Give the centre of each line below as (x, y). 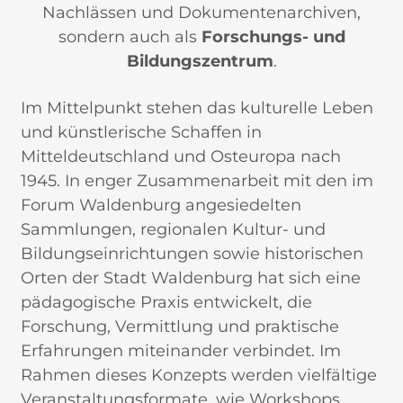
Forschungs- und (273, 36)
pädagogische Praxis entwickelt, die (166, 302)
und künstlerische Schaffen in (141, 132)
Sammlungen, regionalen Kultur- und (173, 229)
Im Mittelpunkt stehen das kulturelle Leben (197, 107)
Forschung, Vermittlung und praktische (179, 326)
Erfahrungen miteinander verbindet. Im (180, 350)
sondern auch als (130, 36)
